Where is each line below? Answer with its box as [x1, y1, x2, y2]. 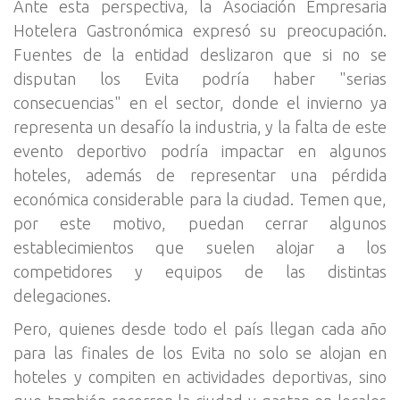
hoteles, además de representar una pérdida [13, 165, 387, 184]
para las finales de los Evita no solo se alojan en [13, 343, 387, 362]
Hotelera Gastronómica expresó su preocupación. [13, 21, 387, 39]
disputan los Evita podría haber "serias [13, 69, 387, 87]
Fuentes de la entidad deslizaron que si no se [13, 45, 387, 63]
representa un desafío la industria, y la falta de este [13, 117, 387, 136]
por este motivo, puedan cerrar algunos [13, 213, 387, 232]
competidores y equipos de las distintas [13, 262, 387, 280]
